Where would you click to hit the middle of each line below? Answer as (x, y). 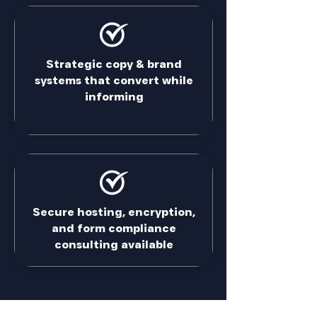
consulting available (114, 244)
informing (114, 97)
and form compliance (114, 228)
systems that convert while (114, 80)
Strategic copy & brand (114, 64)
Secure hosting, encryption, (114, 212)
